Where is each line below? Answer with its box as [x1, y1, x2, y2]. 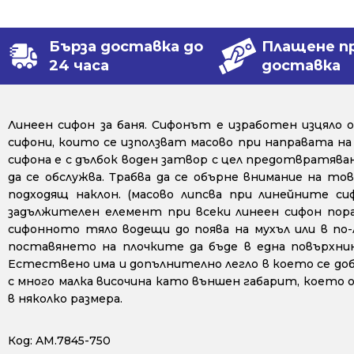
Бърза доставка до [49, 37, 203, 55]
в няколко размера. [8, 291, 122, 306]
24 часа [49, 56, 109, 74]
